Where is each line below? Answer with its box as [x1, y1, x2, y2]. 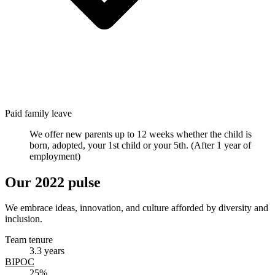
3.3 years [29, 246, 64, 257]
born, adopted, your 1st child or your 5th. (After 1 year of [29, 139, 251, 150]
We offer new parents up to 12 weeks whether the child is [29, 128, 252, 139]
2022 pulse [35, 174, 101, 190]
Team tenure [5, 234, 53, 246]
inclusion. [5, 214, 42, 225]
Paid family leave [5, 107, 72, 118]
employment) [29, 150, 80, 161]
